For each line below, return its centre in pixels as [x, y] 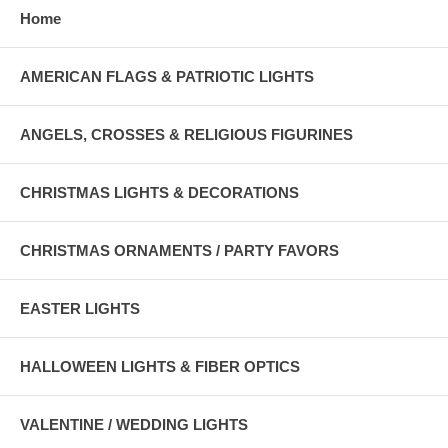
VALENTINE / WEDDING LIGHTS [134, 425]
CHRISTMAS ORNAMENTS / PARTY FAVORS [179, 251]
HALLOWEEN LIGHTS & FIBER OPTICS [160, 367]
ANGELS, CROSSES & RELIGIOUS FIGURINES [186, 135]
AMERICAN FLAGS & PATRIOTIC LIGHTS [167, 77]
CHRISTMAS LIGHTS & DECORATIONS [159, 193]
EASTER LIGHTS [80, 309]
